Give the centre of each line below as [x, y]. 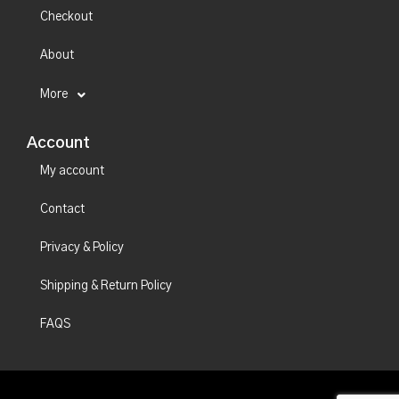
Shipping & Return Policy [106, 285]
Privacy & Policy [82, 247]
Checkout [66, 16]
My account [72, 171]
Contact [62, 209]
